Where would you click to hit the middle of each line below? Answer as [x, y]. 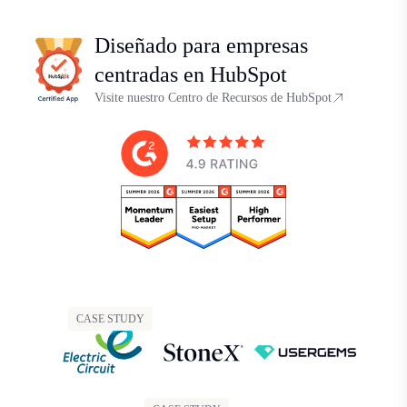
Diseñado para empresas [201, 45]
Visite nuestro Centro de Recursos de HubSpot [213, 97]
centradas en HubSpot [191, 74]
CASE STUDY [110, 318]
